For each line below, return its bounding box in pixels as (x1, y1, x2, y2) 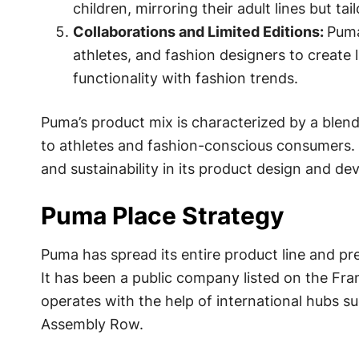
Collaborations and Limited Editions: (72, 23, 327, 41)
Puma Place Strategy (40, 201, 284, 231)
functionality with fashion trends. (72, 70, 298, 87)
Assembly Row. (40, 316, 143, 333)
